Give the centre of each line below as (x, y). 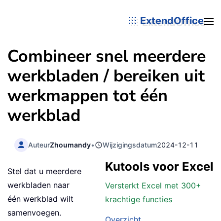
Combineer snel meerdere (107, 56)
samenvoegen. (34, 213)
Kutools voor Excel (159, 167)
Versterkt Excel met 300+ (153, 186)
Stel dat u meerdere (44, 171)
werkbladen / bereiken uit (106, 76)
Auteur (39, 145)
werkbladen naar (38, 185)
